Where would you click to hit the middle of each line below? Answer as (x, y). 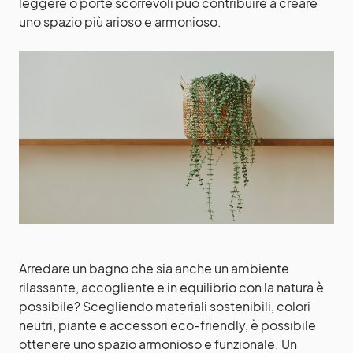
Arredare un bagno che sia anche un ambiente (154, 268)
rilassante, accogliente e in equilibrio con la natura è (171, 287)
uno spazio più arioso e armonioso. (120, 21)
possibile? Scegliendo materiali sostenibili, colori (165, 306)
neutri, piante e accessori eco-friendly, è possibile (167, 325)
